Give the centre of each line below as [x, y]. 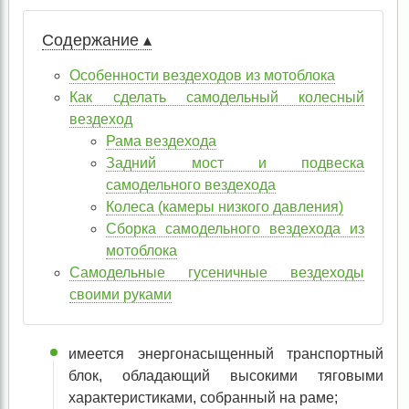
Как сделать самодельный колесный [217, 97]
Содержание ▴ [96, 40]
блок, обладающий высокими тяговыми [226, 376]
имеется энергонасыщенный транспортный [226, 354]
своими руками [121, 294]
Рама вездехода [162, 141]
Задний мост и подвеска [236, 163]
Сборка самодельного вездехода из [236, 229]
